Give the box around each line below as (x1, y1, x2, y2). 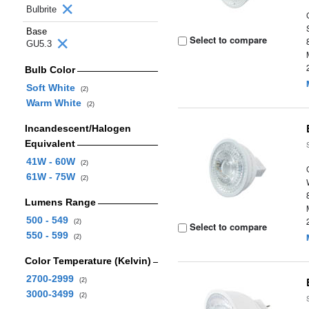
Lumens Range (24, 197, 96, 208)
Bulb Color (24, 64, 75, 75)
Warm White (26, 97, 87, 108)
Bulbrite (26, 4, 59, 14)
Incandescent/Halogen (24, 123, 131, 134)
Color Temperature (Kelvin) (24, 255, 151, 266)
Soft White (26, 82, 81, 93)
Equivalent (24, 138, 75, 149)
